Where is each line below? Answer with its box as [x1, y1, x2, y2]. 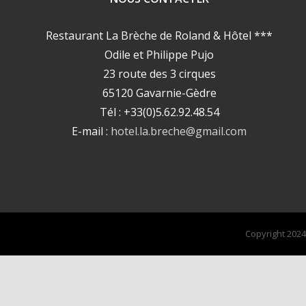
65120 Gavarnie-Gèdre [102, 85, 217, 100]
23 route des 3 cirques [102, 66, 216, 81]
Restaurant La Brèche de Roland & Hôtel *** [46, 28, 273, 43]
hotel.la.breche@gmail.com [111, 124, 247, 139]
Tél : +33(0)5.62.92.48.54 [99, 105, 219, 120]
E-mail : [72, 124, 111, 139]
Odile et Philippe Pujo [105, 47, 214, 62]
